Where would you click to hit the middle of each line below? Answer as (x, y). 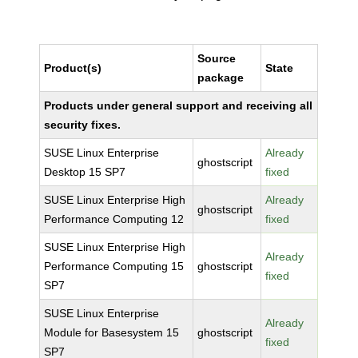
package (221, 78)
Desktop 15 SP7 (85, 172)
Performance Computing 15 (114, 266)
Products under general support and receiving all (179, 105)
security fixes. (83, 125)
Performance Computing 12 (114, 219)
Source (217, 58)
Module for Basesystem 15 (112, 332)
